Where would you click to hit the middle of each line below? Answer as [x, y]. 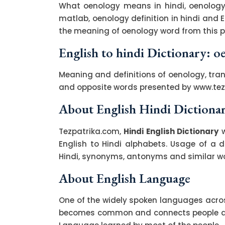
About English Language [125, 178]
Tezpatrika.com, [91, 131]
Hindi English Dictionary [171, 131]
